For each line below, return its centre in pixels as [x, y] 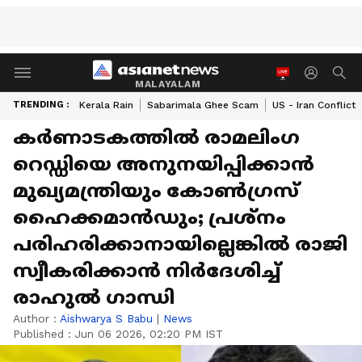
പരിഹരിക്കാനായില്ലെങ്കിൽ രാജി [180, 244]
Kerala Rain [106, 105]
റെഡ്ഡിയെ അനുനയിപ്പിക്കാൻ [164, 164]
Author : [36, 318]
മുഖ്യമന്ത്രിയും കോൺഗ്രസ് [156, 191]
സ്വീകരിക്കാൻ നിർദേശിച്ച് [147, 271]
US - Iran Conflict [314, 105]
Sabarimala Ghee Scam [203, 105]
